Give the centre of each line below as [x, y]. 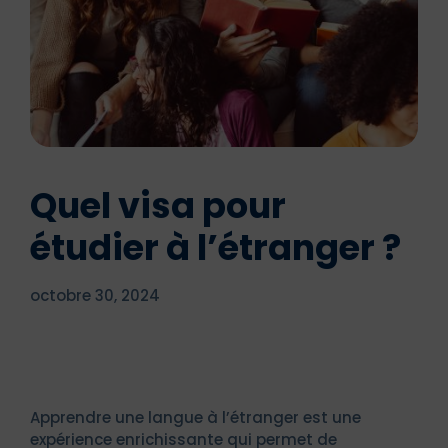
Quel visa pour [158, 205]
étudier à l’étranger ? [215, 247]
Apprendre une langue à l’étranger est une [195, 417]
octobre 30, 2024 [95, 295]
